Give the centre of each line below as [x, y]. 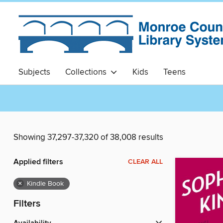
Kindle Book [45, 184]
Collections [88, 72]
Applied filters [38, 162]
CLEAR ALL [145, 162]
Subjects [34, 72]
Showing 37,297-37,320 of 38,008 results [88, 138]
